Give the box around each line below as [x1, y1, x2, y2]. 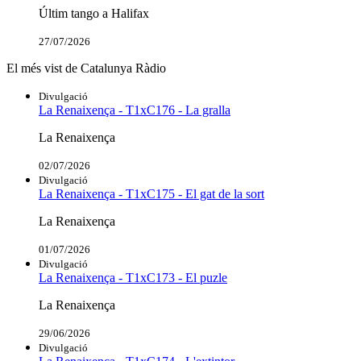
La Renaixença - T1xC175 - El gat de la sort [39, 187, 264, 201]
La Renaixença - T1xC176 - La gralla [39, 103, 230, 118]
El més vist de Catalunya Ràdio [6, 61, 166, 76]
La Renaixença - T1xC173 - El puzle [39, 271, 227, 285]
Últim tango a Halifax [39, 6, 149, 21]
